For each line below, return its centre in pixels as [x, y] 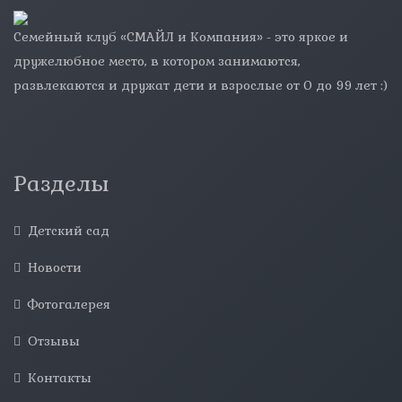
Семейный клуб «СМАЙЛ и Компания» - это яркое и [181, 37]
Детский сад [69, 231]
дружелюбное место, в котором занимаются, [157, 61]
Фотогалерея [69, 304]
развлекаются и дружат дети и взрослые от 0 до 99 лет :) [201, 85]
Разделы [61, 184]
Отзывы [54, 341]
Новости [55, 267]
